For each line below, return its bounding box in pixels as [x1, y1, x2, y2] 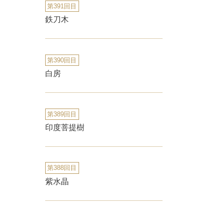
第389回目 [47, 110, 77, 118]
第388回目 [47, 164, 77, 172]
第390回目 [47, 56, 77, 64]
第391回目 [47, 2, 77, 10]
